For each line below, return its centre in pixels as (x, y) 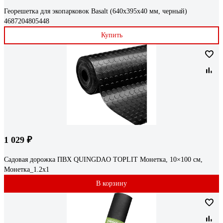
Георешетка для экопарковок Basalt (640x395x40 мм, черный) (96, 11)
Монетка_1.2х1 (27, 170)
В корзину (111, 184)
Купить (111, 35)
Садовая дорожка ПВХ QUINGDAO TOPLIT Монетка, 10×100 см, (103, 160)
